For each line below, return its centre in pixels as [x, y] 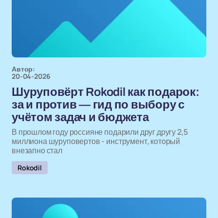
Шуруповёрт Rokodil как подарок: [106, 92]
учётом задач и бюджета [80, 117]
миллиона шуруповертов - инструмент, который [96, 141]
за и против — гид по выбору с [98, 105]
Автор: [24, 69]
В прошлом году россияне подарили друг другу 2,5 [100, 132]
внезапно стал [37, 150]
